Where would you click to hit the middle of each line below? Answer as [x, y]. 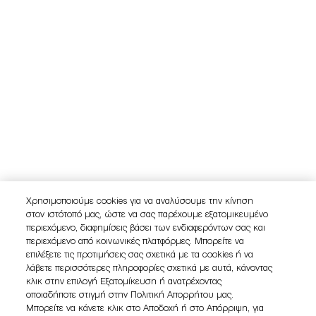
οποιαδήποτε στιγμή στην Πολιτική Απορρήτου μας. [130, 296]
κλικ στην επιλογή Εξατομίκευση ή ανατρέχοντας [124, 282]
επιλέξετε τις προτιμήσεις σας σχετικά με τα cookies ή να [140, 255]
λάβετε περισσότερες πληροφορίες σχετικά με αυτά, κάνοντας [150, 269]
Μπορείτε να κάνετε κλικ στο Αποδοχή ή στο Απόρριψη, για [145, 309]
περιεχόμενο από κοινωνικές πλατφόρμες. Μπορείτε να [135, 242]
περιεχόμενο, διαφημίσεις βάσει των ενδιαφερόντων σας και [146, 229]
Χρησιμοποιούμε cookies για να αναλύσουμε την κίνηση [140, 202]
